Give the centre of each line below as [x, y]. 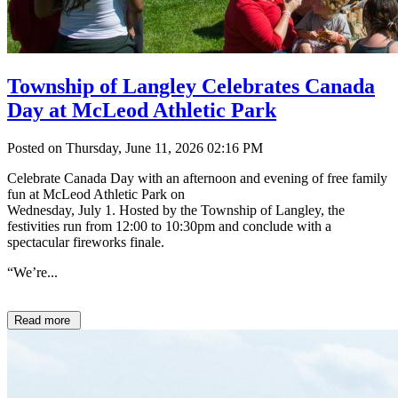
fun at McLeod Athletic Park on [98, 194]
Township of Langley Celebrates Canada [191, 86]
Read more [44, 320]
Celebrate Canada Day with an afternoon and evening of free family [197, 178]
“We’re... [32, 272]
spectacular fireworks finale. [86, 242]
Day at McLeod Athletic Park [142, 110]
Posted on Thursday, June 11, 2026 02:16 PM [135, 147]
